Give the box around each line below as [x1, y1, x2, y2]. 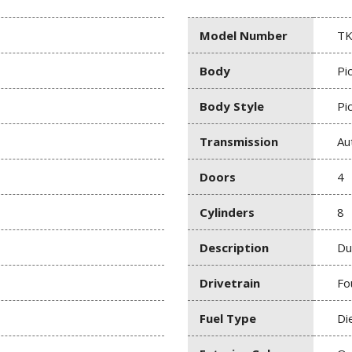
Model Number [200, 27, 288, 43]
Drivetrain [200, 274, 260, 291]
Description [200, 239, 269, 255]
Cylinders [200, 203, 255, 220]
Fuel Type [200, 310, 256, 326]
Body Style [200, 97, 264, 114]
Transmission [200, 133, 278, 149]
